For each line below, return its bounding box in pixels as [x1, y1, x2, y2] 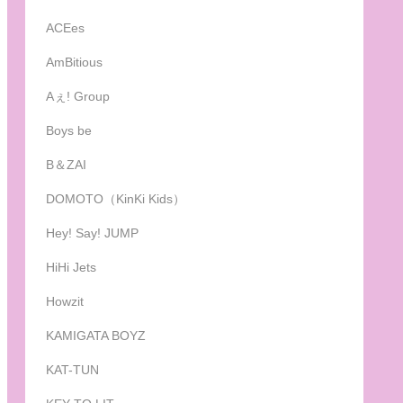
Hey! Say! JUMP [46, 226, 139, 241]
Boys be [46, 123, 92, 139]
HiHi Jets [46, 260, 96, 275]
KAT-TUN [46, 363, 99, 378]
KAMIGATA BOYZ [46, 328, 146, 344]
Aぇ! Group [46, 89, 110, 104]
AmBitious [46, 55, 103, 70]
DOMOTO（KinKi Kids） [46, 192, 185, 207]
